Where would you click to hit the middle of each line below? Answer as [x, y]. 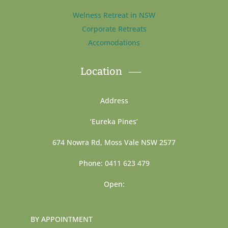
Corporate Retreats [114, 29]
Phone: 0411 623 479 [114, 163]
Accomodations [114, 43]
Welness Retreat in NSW [114, 15]
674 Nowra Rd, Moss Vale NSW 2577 [114, 142]
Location [101, 72]
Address [114, 101]
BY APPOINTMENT [61, 219]
